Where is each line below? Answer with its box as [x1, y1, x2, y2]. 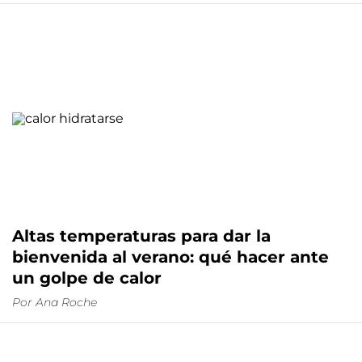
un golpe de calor [12, 268, 162, 288]
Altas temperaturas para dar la [12, 226, 271, 246]
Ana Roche [36, 295, 97, 310]
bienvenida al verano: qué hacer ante [12, 247, 329, 267]
